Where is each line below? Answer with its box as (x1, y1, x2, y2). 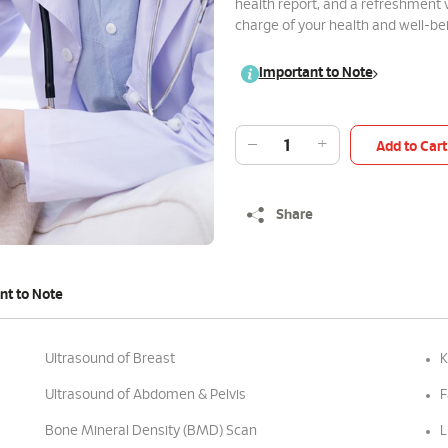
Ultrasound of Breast (44, 352, 175, 366)
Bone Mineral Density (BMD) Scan (44, 424, 257, 438)
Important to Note (258, 66, 373, 80)
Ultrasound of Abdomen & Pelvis (44, 388, 246, 402)
